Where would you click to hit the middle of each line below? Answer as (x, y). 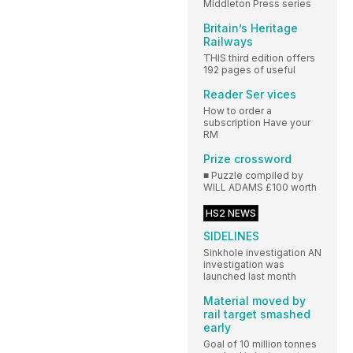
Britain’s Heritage (251, 28)
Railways (228, 42)
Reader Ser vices (250, 95)
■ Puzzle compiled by (253, 176)
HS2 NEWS (231, 214)
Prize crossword (247, 159)
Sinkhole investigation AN (262, 253)
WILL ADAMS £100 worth (260, 188)
